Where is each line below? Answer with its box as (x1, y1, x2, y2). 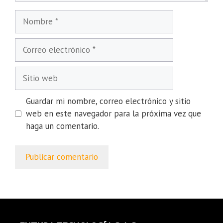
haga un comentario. (25, 120, 99, 132)
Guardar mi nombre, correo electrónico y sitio (25, 96, 191, 107)
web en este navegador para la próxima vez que (25, 108, 201, 119)
